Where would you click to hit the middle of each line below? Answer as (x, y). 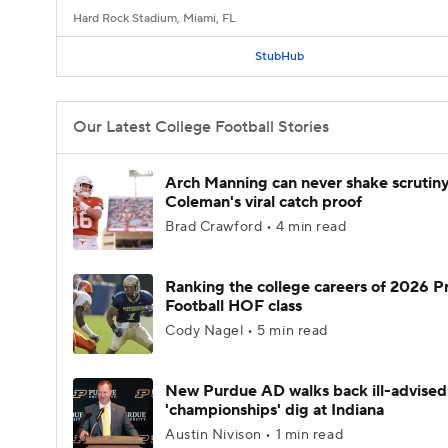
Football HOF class (233, 306)
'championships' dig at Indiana (274, 410)
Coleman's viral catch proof (263, 202)
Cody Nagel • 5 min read (246, 331)
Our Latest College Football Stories (201, 127)
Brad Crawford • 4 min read (256, 227)
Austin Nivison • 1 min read (254, 435)
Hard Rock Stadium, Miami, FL (154, 18)
